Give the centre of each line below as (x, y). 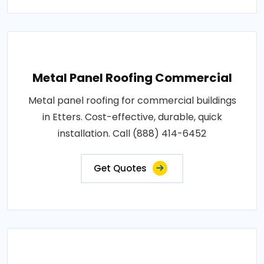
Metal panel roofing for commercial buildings (132, 100)
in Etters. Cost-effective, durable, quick (132, 117)
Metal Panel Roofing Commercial (132, 77)
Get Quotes (120, 168)
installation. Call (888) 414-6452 (132, 133)
